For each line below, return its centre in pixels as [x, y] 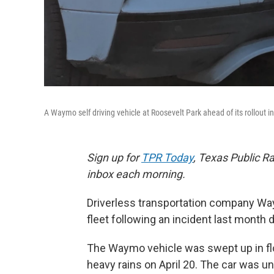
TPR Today [167, 157]
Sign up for [114, 157]
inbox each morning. [136, 174]
